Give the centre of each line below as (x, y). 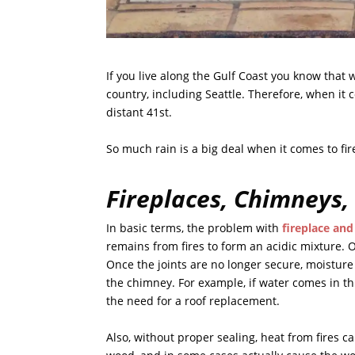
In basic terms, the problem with (195, 228)
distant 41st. (139, 113)
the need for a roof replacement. (193, 301)
